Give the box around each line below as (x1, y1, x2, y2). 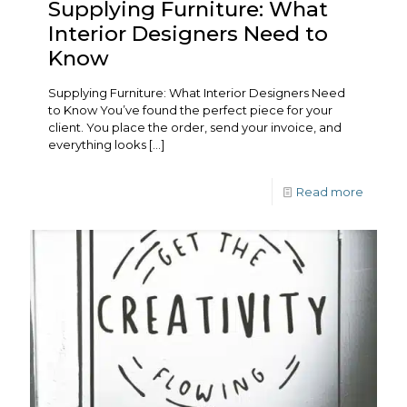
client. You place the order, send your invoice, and (48, 119, 342, 134)
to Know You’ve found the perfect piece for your (48, 102, 333, 117)
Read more (296, 184, 363, 199)
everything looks (48, 136, 146, 152)
